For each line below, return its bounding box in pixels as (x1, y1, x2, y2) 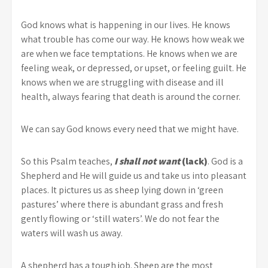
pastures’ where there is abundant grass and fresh (21, 197, 223, 211)
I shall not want (114, 154, 182, 167)
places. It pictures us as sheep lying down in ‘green (21, 183, 223, 196)
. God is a (208, 154, 243, 167)
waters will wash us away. (21, 226, 123, 239)
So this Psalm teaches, (21, 154, 114, 167)
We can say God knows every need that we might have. (21, 122, 239, 135)
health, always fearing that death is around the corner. (21, 90, 240, 103)
